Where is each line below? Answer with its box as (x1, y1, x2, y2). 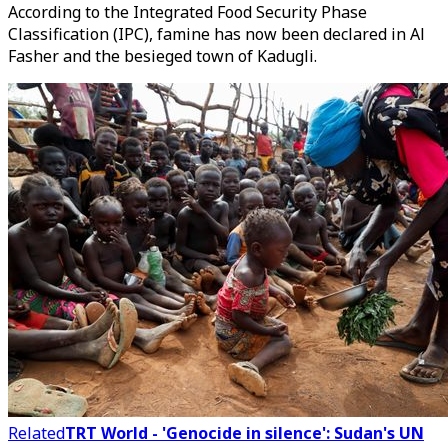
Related (8, 422, 65, 444)
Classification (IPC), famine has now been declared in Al (8, 23, 425, 45)
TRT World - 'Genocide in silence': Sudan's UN (65, 422, 424, 444)
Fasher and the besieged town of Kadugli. (8, 45, 317, 67)
